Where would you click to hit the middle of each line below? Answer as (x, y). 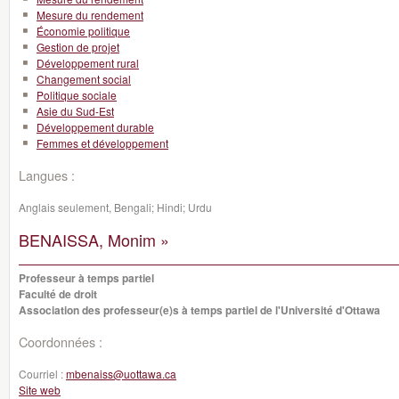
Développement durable (95, 127)
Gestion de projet (78, 47)
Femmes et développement (102, 143)
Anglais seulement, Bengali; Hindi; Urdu (115, 207)
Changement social (84, 79)
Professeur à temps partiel (86, 278)
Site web (40, 390)
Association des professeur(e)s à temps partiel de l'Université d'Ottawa (199, 310)
